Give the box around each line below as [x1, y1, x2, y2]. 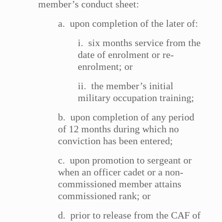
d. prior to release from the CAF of [58, 210, 201, 221]
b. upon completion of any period [58, 111, 195, 123]
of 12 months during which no [58, 123, 179, 135]
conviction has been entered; [58, 135, 173, 147]
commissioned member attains [58, 178, 182, 190]
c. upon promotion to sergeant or [58, 155, 192, 166]
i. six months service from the [78, 37, 201, 49]
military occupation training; [78, 92, 195, 104]
